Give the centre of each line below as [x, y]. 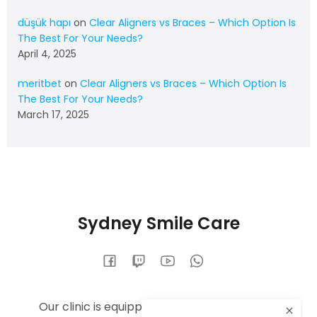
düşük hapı [44, 22]
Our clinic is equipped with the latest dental [158, 306]
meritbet [40, 83]
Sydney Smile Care [158, 223]
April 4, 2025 [47, 53]
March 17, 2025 [53, 114]
